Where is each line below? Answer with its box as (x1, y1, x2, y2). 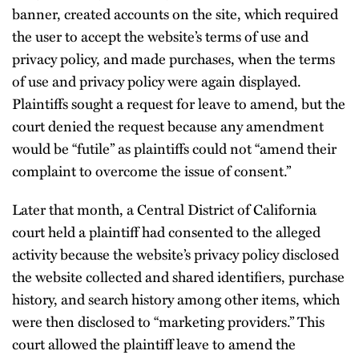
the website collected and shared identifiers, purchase (12, 265, 345, 287)
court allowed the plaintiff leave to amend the (12, 333, 296, 354)
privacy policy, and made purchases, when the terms (12, 47, 335, 69)
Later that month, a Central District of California (12, 198, 317, 220)
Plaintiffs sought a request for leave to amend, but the (12, 92, 345, 114)
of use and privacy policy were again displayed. (12, 70, 301, 91)
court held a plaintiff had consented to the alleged (12, 220, 321, 242)
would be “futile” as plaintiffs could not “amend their (12, 137, 337, 159)
